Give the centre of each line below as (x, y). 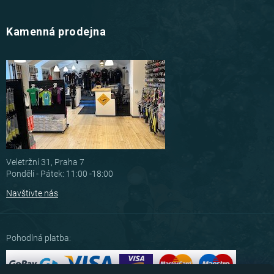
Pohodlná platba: (39, 238)
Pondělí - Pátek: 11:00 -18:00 (60, 174)
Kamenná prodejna (56, 32)
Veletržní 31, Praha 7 (45, 162)
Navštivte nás (32, 194)
